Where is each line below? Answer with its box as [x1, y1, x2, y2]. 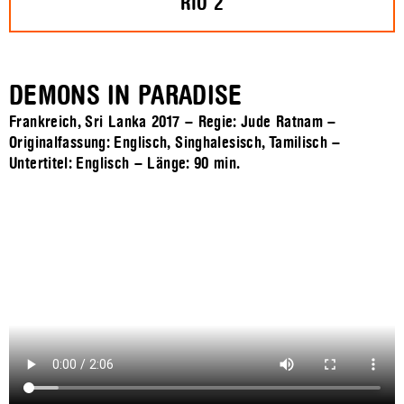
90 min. [194, 155, 241, 173]
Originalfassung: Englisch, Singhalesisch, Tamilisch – [9, 134, 341, 152]
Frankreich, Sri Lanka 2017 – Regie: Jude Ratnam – [9, 114, 336, 132]
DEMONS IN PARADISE [9, 81, 243, 111]
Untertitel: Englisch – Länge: [9, 155, 195, 173]
